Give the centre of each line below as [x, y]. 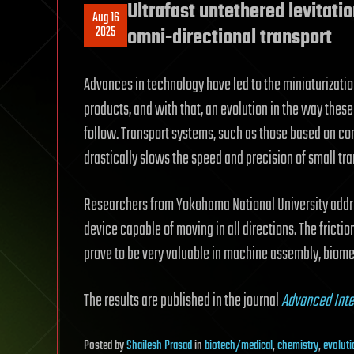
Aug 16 [105, 19]
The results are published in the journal [183, 301]
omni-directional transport [230, 38]
